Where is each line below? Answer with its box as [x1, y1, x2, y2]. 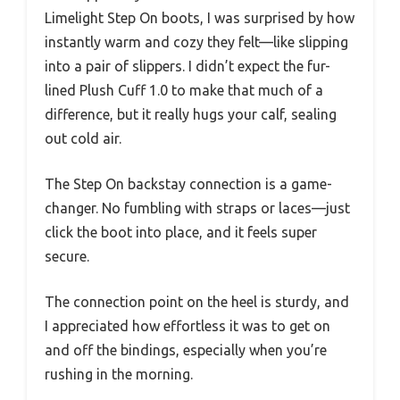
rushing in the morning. [45, 365, 193, 382]
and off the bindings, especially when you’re [45, 341, 327, 358]
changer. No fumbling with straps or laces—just [45, 199, 350, 216]
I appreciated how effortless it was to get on [45, 317, 330, 334]
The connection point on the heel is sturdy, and [45, 293, 349, 310]
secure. [45, 247, 89, 264]
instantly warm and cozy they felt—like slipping [45, 33, 348, 50]
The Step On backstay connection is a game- [45, 175, 332, 192]
